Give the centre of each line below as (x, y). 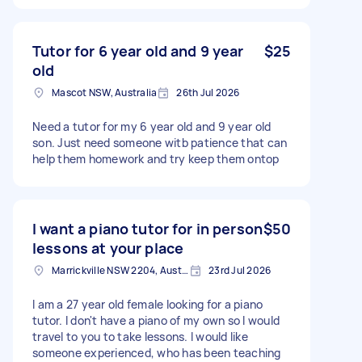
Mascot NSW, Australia (105, 92)
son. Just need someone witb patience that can (160, 142)
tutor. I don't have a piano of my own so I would (156, 320)
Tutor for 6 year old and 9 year (138, 51)
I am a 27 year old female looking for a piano (148, 304)
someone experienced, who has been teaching (157, 352)
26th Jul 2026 (208, 92)
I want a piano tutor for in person (148, 228)
